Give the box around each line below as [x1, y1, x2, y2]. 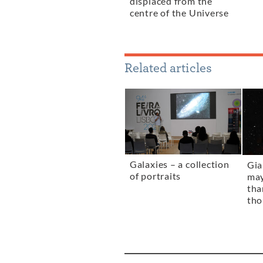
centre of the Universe [129, 8, 230, 19]
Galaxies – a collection [129, 159, 230, 170]
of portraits [129, 171, 181, 182]
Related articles [124, 61, 212, 75]
